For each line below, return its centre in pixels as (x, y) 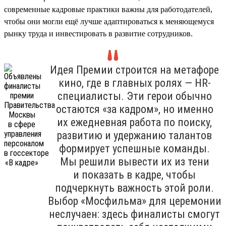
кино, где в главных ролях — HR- (134, 83)
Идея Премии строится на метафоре (134, 70)
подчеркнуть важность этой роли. (134, 188)
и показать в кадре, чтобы (134, 175)
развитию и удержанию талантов (134, 135)
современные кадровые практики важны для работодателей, (108, 9)
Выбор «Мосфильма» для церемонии (134, 201)
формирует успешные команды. (134, 148)
